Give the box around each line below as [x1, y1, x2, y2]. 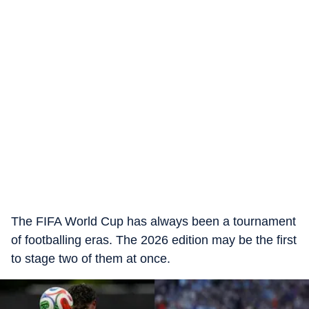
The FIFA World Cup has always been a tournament [11, 215, 296, 228]
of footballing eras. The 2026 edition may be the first [11, 233, 297, 247]
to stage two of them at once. [11, 252, 170, 266]
